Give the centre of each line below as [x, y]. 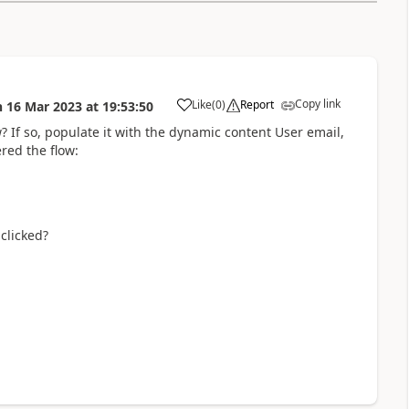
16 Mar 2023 [44, 106]
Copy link [317, 103]
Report [257, 104]
